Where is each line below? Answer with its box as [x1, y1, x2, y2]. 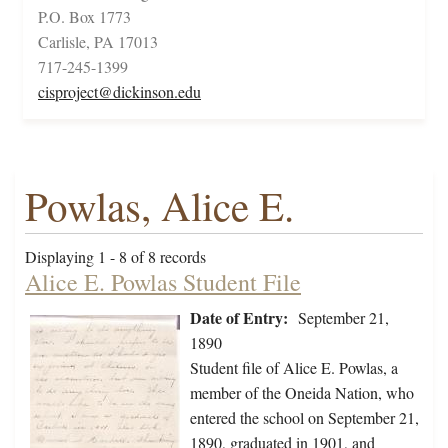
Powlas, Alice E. [25, 178, 294, 234]
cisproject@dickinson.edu [38, 81, 201, 103]
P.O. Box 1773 [38, 6, 131, 28]
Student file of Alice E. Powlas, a [190, 357, 398, 379]
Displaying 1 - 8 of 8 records [25, 246, 206, 268]
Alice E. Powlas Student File [25, 266, 301, 299]
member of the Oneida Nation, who [190, 382, 414, 404]
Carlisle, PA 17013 [38, 31, 158, 53]
